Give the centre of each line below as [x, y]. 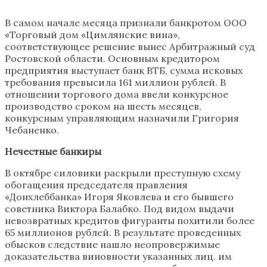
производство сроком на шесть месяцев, [103, 106]
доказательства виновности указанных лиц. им [118, 256]
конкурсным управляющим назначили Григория [122, 118]
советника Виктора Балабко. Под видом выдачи [119, 208]
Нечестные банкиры [53, 151]
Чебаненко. [32, 130]
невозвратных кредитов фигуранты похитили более [130, 220]
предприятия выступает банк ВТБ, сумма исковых [124, 70]
